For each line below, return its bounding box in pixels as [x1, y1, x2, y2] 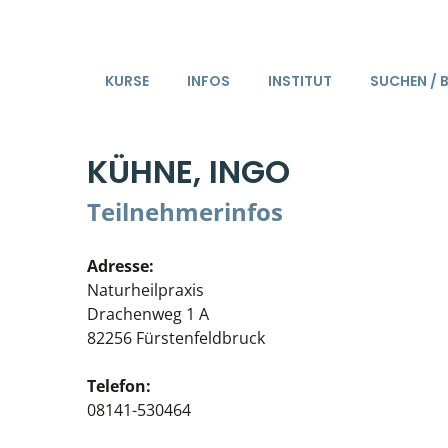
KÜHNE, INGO [87, 149, 290, 194]
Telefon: [87, 375, 151, 397]
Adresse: [87, 255, 154, 277]
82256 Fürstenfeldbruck [87, 327, 265, 349]
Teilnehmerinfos [87, 195, 283, 228]
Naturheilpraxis [87, 279, 204, 301]
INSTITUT [267, 70, 332, 91]
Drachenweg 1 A [87, 303, 209, 325]
